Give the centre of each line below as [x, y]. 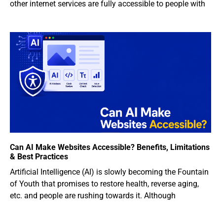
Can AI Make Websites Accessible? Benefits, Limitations [110, 147]
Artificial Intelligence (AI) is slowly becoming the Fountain [109, 172]
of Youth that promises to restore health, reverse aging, [104, 184]
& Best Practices [39, 157]
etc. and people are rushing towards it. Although [93, 196]
